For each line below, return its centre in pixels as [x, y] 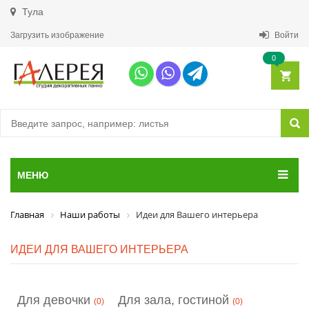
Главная [27, 215]
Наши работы [90, 215]
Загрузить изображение [57, 35]
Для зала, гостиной [173, 300]
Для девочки [54, 300]
